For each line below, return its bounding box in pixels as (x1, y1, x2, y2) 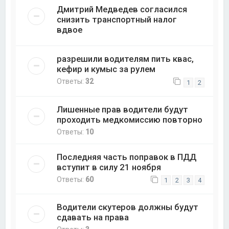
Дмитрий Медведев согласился (57, 4, 188, 15)
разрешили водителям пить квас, (57, 54, 194, 64)
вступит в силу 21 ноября (57, 162, 162, 172)
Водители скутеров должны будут (57, 201, 199, 212)
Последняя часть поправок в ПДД (57, 151, 197, 162)
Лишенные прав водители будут (57, 104, 189, 114)
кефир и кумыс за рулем (57, 64, 156, 75)
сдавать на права (57, 212, 129, 222)
